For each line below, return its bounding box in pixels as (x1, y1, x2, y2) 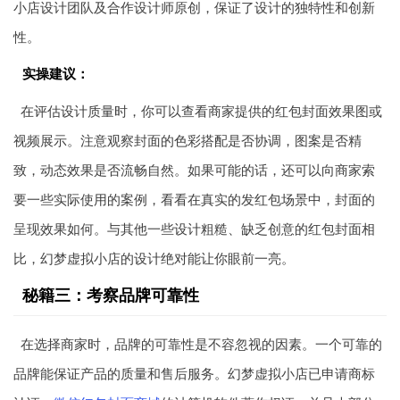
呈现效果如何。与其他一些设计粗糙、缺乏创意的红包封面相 (13, 220, 375, 237)
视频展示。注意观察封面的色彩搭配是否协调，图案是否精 (13, 131, 362, 149)
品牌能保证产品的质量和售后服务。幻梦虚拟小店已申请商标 (13, 364, 375, 382)
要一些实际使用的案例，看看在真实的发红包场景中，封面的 (13, 190, 375, 208)
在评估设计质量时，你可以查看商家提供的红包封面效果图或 (20, 102, 382, 120)
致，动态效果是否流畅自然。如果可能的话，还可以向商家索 (13, 161, 375, 179)
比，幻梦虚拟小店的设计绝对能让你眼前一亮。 (13, 249, 295, 267)
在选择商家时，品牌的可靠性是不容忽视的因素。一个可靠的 (20, 335, 382, 353)
